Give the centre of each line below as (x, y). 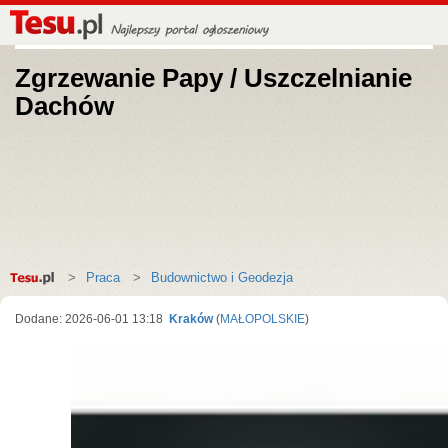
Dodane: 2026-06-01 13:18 (90, 319)
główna (40, 286)
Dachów (64, 106)
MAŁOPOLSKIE (262, 319)
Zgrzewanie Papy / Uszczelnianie (213, 78)
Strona (39, 268)
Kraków (189, 319)
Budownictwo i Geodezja (222, 277)
